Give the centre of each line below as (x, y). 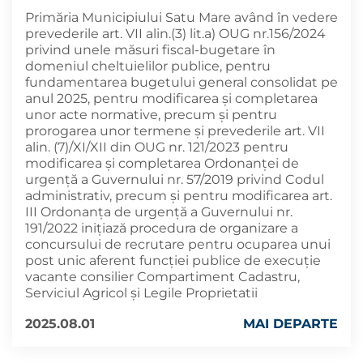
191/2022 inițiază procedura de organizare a (162, 228)
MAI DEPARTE (290, 324)
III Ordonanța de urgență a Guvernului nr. (159, 212)
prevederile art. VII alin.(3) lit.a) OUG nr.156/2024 (175, 34)
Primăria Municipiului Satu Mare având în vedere (181, 17)
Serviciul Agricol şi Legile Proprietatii (141, 293)
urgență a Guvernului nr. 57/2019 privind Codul (175, 179)
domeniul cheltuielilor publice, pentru (148, 66)
